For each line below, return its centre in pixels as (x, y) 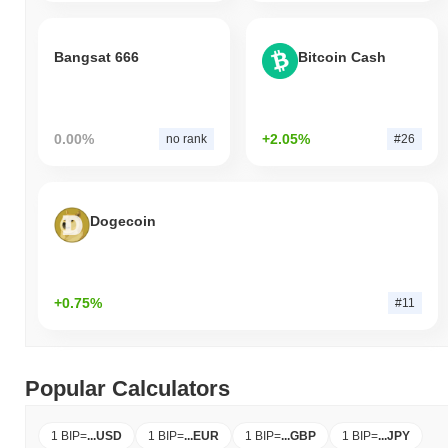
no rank (186, 138)
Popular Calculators (127, 388)
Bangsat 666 (96, 57)
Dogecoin (123, 221)
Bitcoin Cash (341, 57)
